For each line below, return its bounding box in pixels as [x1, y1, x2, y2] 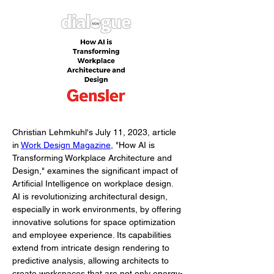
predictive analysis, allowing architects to [12, 256, 171, 265]
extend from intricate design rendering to [12, 243, 172, 253]
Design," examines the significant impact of [12, 166, 180, 176]
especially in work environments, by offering [12, 204, 183, 214]
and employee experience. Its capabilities [12, 230, 174, 240]
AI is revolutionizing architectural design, [12, 191, 170, 201]
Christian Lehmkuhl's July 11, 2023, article [12, 127, 179, 137]
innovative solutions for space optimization [12, 217, 178, 227]
